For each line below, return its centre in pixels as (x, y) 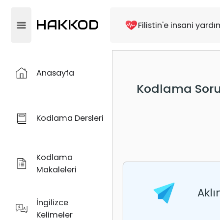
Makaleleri (56, 169)
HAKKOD (67, 25)
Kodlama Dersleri (70, 118)
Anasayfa (55, 73)
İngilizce (52, 202)
